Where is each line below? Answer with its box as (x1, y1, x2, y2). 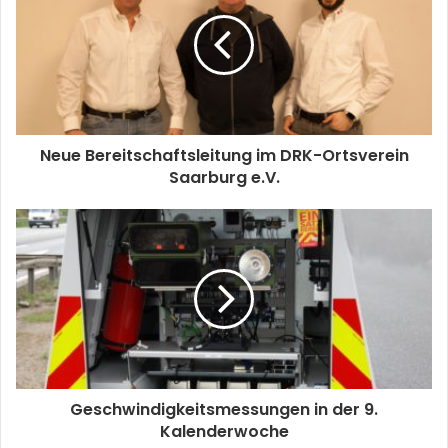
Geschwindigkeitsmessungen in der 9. (70, 398, 378, 422)
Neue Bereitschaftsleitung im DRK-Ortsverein (39, 144, 409, 168)
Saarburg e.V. (168, 166, 280, 190)
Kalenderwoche (159, 420, 289, 444)
